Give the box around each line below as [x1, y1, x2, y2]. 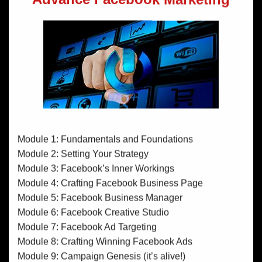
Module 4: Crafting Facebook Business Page [18, 177, 203, 188]
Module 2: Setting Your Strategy [18, 148, 149, 158]
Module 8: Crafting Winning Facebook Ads [18, 236, 192, 246]
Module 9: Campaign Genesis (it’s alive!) [18, 250, 185, 261]
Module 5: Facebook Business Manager [18, 192, 182, 202]
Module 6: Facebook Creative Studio [18, 206, 169, 217]
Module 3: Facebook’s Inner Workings [18, 163, 174, 173]
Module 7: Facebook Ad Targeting [18, 221, 157, 232]
